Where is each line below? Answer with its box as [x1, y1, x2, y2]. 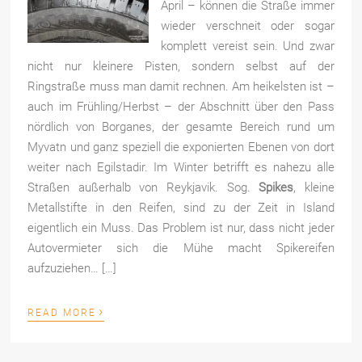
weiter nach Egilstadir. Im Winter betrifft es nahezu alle [27, 159, 335, 175]
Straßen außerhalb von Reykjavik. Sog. [27, 179, 259, 195]
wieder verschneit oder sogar [161, 18, 335, 33]
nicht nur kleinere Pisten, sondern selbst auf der [27, 58, 335, 74]
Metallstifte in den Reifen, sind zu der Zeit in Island [27, 200, 335, 215]
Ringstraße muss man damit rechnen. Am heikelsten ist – [27, 78, 335, 94]
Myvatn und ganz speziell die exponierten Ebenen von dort [27, 139, 335, 154]
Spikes [259, 179, 294, 195]
